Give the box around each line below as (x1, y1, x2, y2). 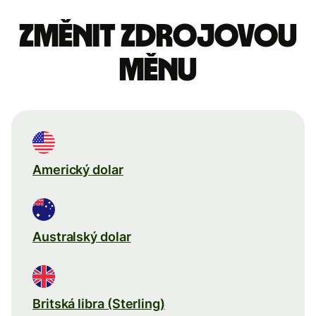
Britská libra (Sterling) (32, 296, 165, 311)
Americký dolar (32, 162, 123, 177)
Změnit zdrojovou (19, 20, 297, 53)
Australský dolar (32, 229, 131, 244)
